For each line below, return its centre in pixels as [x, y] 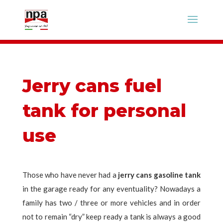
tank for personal [104, 111]
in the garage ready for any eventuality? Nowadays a [111, 189]
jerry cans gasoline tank [160, 175]
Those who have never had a [70, 175]
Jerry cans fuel [92, 86]
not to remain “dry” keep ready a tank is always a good [111, 217]
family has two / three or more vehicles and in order [111, 203]
